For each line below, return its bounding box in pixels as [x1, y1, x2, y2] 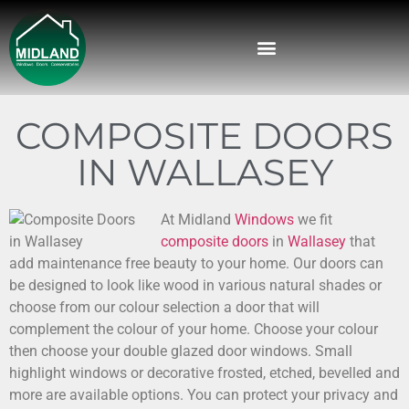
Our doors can [293, 254, 383, 272]
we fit [294, 210, 332, 228]
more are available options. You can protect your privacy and [9, 385, 398, 404]
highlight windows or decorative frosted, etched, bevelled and [9, 363, 400, 382]
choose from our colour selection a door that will [9, 298, 320, 316]
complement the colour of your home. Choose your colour [9, 320, 378, 338]
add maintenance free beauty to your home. [9, 254, 293, 272]
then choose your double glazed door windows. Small [9, 341, 352, 360]
